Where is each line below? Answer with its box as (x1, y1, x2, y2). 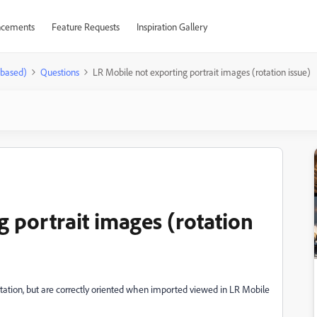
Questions (40, 66, 79, 78)
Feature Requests (51, 21, 120, 33)
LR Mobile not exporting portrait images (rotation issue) (93, 66, 311, 78)
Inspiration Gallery (136, 21, 207, 33)
